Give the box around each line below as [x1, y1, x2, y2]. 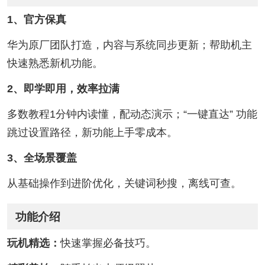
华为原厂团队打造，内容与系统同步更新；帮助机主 [7, 39, 252, 51]
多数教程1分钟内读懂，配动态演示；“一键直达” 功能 [7, 108, 257, 121]
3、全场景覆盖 [7, 152, 77, 164]
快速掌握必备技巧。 [60, 237, 156, 249]
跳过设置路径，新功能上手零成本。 [7, 127, 177, 139]
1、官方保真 [7, 14, 66, 26]
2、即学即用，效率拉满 [7, 83, 119, 95]
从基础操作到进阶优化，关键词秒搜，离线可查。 [7, 177, 241, 189]
